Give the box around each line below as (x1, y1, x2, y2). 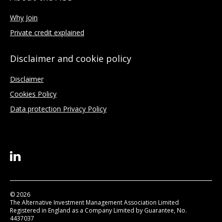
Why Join (10, 13, 38, 22)
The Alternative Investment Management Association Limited (10, 198, 179, 207)
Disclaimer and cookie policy (10, 53, 131, 64)
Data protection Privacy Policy (10, 104, 107, 113)
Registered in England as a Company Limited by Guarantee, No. (10, 206, 187, 215)
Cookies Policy (10, 89, 56, 99)
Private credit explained (10, 28, 84, 37)
